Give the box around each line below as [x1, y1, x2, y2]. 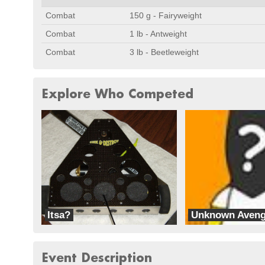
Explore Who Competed [41, 86, 193, 101]
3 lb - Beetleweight [130, 47, 199, 57]
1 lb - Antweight [130, 29, 187, 38]
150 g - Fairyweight [130, 11, 202, 20]
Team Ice [191, 220, 218, 228]
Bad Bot [47, 220, 70, 228]
